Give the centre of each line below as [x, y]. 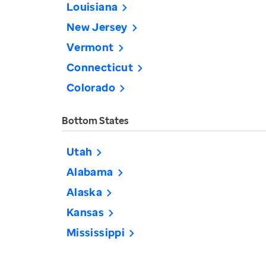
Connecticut [100, 67]
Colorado [91, 87]
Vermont [90, 47]
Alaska [85, 192]
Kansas [85, 212]
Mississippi [96, 232]
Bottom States [95, 121]
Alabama [90, 172]
